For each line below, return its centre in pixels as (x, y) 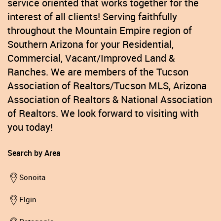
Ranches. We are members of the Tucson (98, 72)
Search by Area (34, 153)
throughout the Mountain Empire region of (100, 31)
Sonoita (32, 177)
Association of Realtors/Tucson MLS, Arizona (107, 86)
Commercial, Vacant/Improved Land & (91, 58)
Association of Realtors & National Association (110, 100)
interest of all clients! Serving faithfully (92, 17)
